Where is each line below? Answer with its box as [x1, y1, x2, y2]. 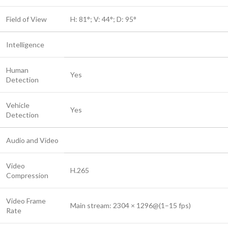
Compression [6, 171, 48, 180]
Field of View [6, 15, 47, 24]
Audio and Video [6, 136, 59, 145]
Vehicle [6, 101, 30, 110]
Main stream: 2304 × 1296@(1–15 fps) [70, 201, 191, 210]
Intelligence [6, 40, 44, 49]
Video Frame [6, 196, 46, 206]
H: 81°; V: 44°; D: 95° [70, 15, 136, 24]
